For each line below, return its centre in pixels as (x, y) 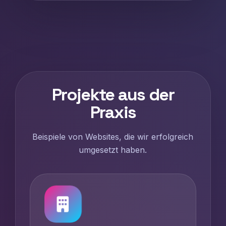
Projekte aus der (113, 95)
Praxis (113, 112)
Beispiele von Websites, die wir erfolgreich (113, 137)
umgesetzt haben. (113, 150)
